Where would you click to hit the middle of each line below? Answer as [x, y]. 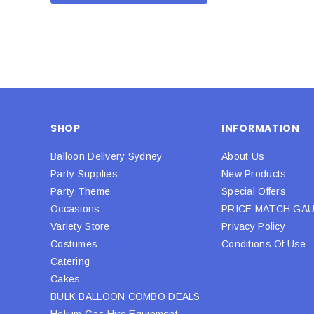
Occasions [75, 209]
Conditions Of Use [264, 244]
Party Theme [81, 191]
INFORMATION [261, 128]
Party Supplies [84, 173]
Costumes [74, 244]
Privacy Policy [253, 226]
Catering [70, 261]
